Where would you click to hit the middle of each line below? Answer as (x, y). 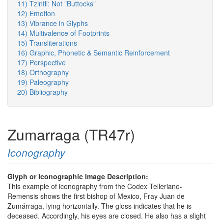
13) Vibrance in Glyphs (53, 23)
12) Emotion (36, 14)
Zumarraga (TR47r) (71, 135)
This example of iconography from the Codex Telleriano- (95, 186)
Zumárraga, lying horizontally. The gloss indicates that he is (99, 206)
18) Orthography (43, 72)
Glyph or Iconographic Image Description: (79, 177)
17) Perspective (41, 63)
